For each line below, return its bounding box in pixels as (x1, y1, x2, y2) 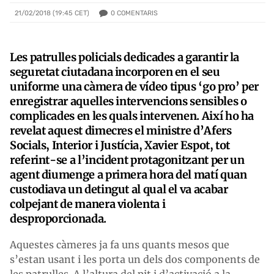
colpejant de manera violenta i (10, 196, 166, 211)
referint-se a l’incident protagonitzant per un (10, 152, 245, 167)
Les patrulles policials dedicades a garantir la (10, 50, 240, 64)
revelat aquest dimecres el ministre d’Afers (10, 123, 232, 138)
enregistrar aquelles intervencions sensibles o (10, 94, 247, 108)
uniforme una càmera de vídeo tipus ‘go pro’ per (10, 79, 259, 94)
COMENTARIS (117, 9, 158, 17)
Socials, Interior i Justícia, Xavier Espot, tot (10, 138, 231, 152)
